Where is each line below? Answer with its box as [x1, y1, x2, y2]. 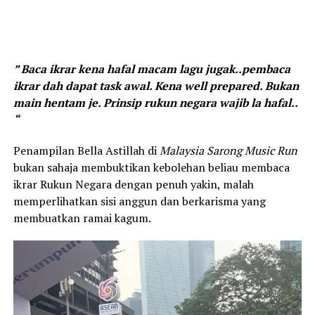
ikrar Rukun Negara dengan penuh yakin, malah [13, 176, 254, 192]
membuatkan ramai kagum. [13, 210, 151, 226]
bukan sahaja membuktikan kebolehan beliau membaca [13, 159, 290, 175]
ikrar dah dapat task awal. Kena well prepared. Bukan [13, 77, 299, 94]
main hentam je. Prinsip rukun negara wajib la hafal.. [13, 94, 297, 110]
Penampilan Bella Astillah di [13, 142, 160, 158]
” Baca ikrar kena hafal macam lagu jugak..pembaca [13, 60, 290, 77]
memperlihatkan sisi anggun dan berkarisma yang [13, 193, 266, 209]
